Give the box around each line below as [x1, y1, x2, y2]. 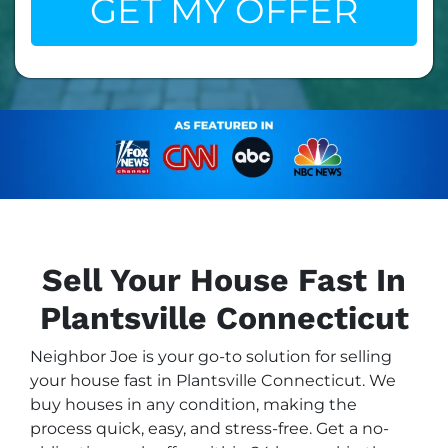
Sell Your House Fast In [42, 261, 406, 300]
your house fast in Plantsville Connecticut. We [30, 371, 396, 391]
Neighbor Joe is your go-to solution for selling [30, 347, 392, 367]
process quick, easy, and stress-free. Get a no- [30, 419, 389, 439]
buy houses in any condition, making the [30, 395, 357, 415]
